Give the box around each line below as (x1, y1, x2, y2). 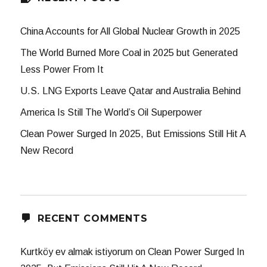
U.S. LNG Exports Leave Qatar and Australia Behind (20, 85, 241, 96)
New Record (20, 145, 74, 156)
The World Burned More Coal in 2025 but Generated (20, 47, 238, 58)
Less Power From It (20, 64, 104, 74)
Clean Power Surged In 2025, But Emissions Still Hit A (20, 128, 246, 139)
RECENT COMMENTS (38, 212, 148, 224)
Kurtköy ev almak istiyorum (20, 246, 133, 257)
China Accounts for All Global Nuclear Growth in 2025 (20, 26, 241, 36)
